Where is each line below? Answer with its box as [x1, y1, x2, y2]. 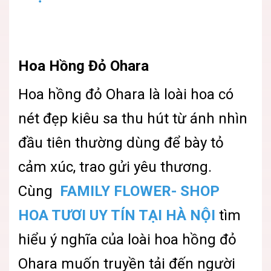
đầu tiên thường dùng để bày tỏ [18, 134, 224, 151]
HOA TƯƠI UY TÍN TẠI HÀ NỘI [18, 206, 215, 224]
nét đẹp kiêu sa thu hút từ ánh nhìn [18, 109, 247, 127]
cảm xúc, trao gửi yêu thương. [18, 158, 212, 175]
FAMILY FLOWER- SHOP [56, 182, 220, 200]
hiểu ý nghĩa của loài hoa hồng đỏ [18, 230, 237, 248]
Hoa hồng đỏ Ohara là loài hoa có [18, 85, 233, 103]
